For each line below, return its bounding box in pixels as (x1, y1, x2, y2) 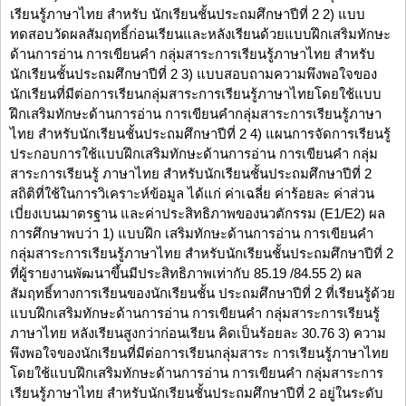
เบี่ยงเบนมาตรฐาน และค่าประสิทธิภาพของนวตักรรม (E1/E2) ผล (10, 206, 385, 222)
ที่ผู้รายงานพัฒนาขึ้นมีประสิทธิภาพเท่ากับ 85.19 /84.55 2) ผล (10, 266, 362, 282)
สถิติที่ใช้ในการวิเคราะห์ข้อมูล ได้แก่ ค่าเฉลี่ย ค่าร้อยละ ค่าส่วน (10, 186, 374, 202)
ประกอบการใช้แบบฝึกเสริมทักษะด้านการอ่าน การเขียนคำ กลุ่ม (10, 146, 378, 162)
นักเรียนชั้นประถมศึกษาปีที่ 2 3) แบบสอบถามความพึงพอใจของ (10, 66, 377, 82)
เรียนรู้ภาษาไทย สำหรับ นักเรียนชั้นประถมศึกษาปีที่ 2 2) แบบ (10, 6, 365, 23)
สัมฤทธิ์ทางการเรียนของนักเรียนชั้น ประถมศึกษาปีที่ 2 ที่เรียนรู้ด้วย (10, 285, 395, 302)
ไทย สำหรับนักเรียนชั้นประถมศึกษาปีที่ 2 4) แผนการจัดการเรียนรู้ (10, 126, 391, 142)
